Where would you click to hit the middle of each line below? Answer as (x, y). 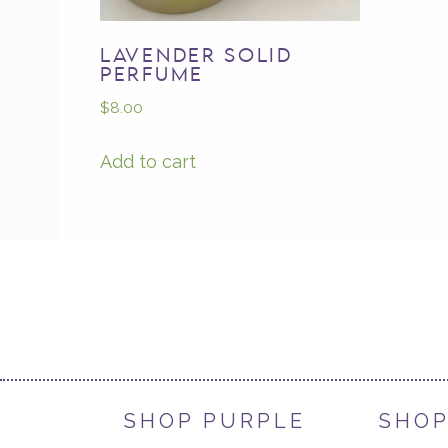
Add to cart (148, 161)
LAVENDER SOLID (196, 57)
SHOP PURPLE (215, 420)
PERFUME (152, 76)
